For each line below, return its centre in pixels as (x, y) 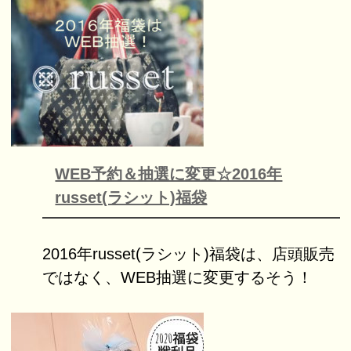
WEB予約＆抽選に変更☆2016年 (169, 174)
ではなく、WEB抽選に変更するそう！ (178, 277)
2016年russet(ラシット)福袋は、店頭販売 (189, 253)
